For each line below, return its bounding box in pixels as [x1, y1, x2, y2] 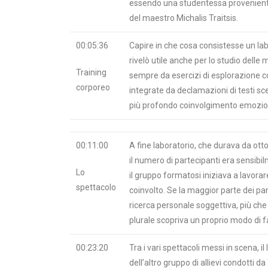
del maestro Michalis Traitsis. [129, 13, 238, 23]
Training [76, 68, 106, 77]
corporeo [76, 83, 110, 92]
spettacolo [76, 182, 116, 192]
